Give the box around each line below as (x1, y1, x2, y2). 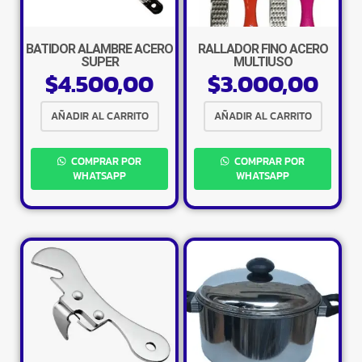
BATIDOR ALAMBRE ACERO (26, 40, 173, 57)
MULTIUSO (233, 53, 293, 69)
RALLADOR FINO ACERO (197, 40, 328, 57)
